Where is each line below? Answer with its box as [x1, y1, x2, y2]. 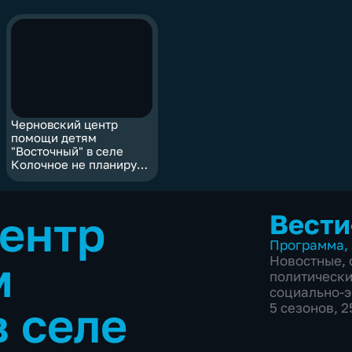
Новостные [269, 252, 342, 269]
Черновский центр [10, 118, 118, 132]
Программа [269, 236, 344, 253]
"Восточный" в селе [10, 145, 123, 159]
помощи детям [10, 131, 97, 145]
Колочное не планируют [10, 158, 152, 172]
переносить [10, 171, 79, 185]
